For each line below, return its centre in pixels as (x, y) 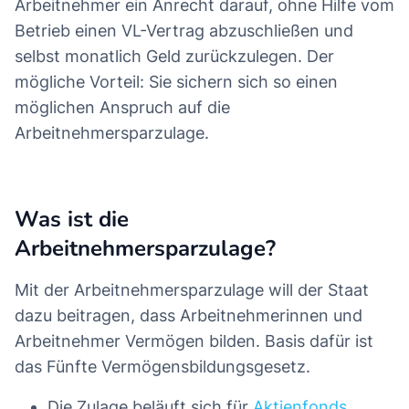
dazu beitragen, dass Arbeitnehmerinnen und (189, 316)
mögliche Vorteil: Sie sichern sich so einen (176, 82)
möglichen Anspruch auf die (122, 108)
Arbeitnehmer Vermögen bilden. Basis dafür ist (194, 341)
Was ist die (72, 220)
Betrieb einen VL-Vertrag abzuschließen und (184, 31)
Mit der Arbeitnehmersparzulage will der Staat (192, 290)
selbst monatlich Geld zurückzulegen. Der (174, 57)
